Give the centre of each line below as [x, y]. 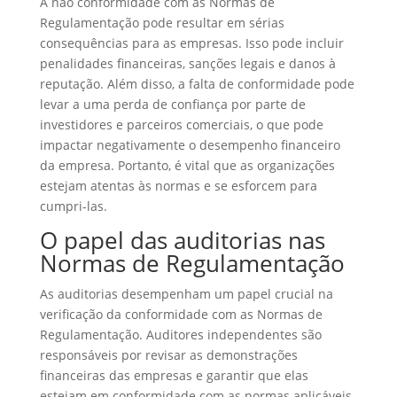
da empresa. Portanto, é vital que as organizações [187, 165]
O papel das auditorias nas [182, 240]
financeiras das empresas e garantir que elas [174, 375]
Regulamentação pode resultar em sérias [162, 23]
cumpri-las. [73, 206]
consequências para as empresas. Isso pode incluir [191, 43]
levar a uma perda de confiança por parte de [172, 104]
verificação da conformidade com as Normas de [181, 314]
